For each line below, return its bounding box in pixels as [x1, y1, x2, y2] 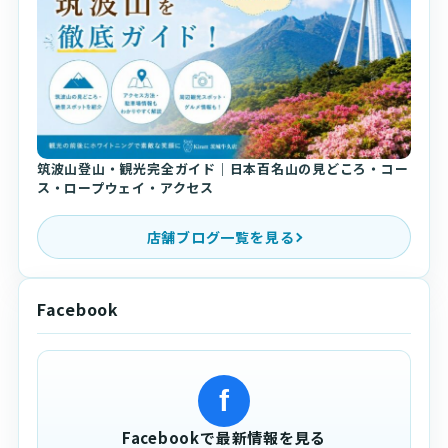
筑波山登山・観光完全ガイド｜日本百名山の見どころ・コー [36, 159, 409, 179]
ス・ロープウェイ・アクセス [36, 178, 214, 198]
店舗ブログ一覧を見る [146, 226, 295, 247]
